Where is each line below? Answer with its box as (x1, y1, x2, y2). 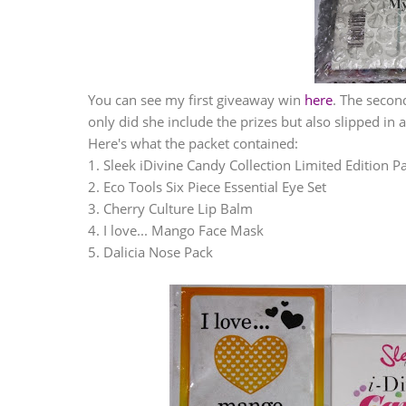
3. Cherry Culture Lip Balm (88, 199, 253, 217)
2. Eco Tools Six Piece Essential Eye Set (88, 178, 326, 196)
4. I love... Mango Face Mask (88, 221, 264, 239)
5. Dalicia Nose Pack (88, 243, 213, 261)
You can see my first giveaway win (88, 91, 304, 109)
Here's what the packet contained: (88, 134, 298, 152)
